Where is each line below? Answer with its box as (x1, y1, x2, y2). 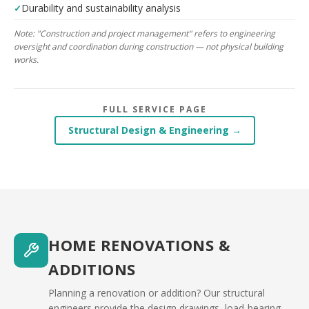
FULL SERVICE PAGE (102, 103, 207, 115)
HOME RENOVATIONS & (48, 235, 230, 255)
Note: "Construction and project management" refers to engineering (14, 28, 275, 39)
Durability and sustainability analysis (21, 1, 181, 14)
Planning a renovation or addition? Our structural (48, 286, 265, 299)
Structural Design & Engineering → (68, 123, 241, 137)
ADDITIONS (48, 259, 136, 279)
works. (14, 54, 39, 66)
